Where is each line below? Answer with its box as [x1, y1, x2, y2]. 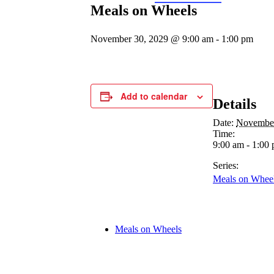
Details [213, 95, 256, 112]
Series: [213, 160, 239, 171]
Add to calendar [120, 90, 187, 102]
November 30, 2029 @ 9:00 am [91, 34, 213, 44]
